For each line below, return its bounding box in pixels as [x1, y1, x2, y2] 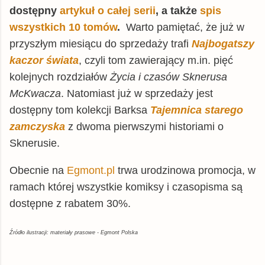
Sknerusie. [9, 137, 63, 149]
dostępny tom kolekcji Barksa [9, 104, 150, 116]
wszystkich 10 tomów [9, 21, 117, 33]
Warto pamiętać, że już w [126, 21, 244, 33]
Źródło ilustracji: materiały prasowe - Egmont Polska [9, 229, 138, 235]
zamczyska [9, 120, 65, 132]
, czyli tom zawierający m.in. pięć [79, 54, 233, 66]
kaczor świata [9, 54, 79, 66]
